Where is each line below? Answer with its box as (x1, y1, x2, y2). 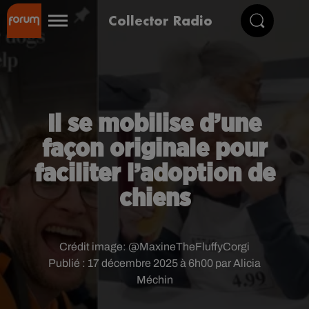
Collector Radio (108, 12, 212, 29)
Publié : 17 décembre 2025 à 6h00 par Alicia (48, 257, 261, 269)
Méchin (136, 274, 173, 286)
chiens (119, 186, 190, 211)
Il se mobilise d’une (48, 112, 261, 137)
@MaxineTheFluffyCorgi (128, 241, 250, 252)
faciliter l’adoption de (34, 161, 275, 186)
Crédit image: (59, 241, 128, 252)
